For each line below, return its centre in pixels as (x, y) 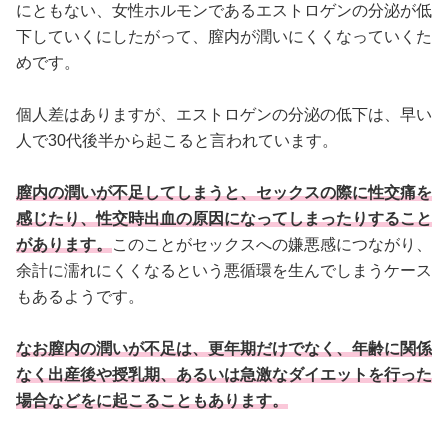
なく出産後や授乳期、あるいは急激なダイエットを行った (224, 374)
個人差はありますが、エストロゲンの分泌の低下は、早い (224, 114)
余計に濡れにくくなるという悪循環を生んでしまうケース (224, 270)
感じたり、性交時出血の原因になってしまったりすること (224, 218)
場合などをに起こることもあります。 (152, 400)
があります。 (64, 244)
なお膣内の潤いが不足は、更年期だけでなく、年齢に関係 (224, 348)
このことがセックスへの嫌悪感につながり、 (272, 244)
